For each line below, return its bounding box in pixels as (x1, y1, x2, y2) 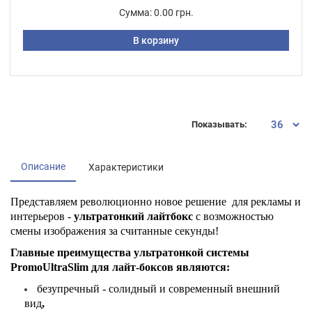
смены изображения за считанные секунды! (10, 224, 219, 237)
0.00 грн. (153, 6, 194, 18)
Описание (21, 160, 65, 172)
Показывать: (192, 118, 247, 130)
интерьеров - (10, 210, 74, 222)
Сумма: (118, 6, 152, 18)
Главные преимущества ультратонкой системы (10, 246, 249, 258)
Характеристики (88, 161, 164, 173)
